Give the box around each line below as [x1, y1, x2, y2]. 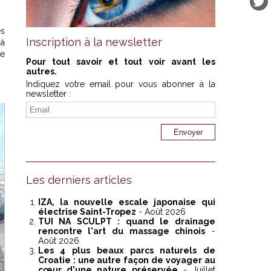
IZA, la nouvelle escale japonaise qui [38, 197, 215, 207]
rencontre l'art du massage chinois [38, 226, 206, 237]
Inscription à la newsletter [25, 36, 162, 49]
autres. [25, 67, 57, 77]
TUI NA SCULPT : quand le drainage [38, 217, 215, 227]
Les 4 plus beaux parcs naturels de [38, 246, 215, 256]
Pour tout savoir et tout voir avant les [25, 57, 215, 67]
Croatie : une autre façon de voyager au [38, 255, 215, 266]
